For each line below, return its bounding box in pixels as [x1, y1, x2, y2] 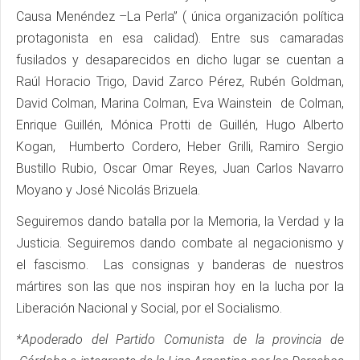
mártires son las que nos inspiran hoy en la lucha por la [16, 279, 344, 295]
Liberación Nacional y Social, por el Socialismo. [16, 301, 285, 317]
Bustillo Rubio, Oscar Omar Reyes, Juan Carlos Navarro [16, 161, 344, 177]
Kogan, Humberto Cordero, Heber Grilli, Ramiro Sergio [16, 139, 344, 155]
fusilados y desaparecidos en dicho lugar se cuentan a [16, 52, 344, 68]
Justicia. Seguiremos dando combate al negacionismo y [16, 235, 344, 252]
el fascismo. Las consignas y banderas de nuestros [16, 257, 344, 273]
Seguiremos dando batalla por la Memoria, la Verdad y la [16, 214, 344, 230]
